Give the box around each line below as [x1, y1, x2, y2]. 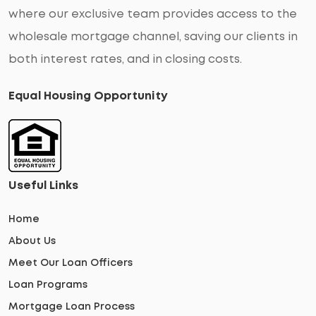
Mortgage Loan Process [8, 303, 135, 311]
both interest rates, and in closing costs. [8, 54, 242, 65]
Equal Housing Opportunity [8, 91, 168, 102]
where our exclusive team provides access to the [8, 9, 297, 20]
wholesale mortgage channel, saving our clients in [8, 32, 298, 42]
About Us [8, 237, 56, 245]
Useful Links [8, 181, 78, 191]
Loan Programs [8, 281, 87, 289]
